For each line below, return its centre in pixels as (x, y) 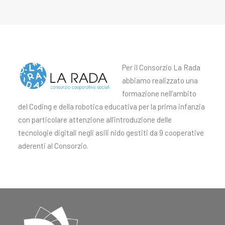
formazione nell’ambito (159, 93)
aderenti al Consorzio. (53, 146)
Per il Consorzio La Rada (161, 67)
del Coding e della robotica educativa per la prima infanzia (111, 106)
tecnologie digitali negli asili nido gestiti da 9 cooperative (111, 133)
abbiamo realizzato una (160, 80)
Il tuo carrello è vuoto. (52, 20)
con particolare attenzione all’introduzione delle (95, 120)
